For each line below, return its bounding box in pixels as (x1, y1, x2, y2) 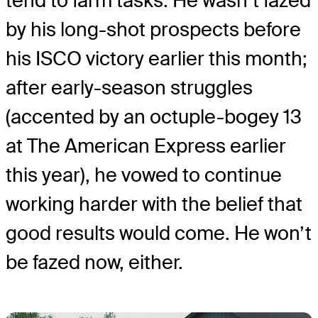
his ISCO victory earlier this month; (6, 46, 307, 72)
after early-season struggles (6, 75, 253, 101)
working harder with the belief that (6, 192, 302, 217)
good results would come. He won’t (6, 221, 312, 246)
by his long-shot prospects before (6, 17, 301, 43)
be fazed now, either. (6, 250, 183, 275)
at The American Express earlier (6, 133, 286, 159)
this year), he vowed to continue (6, 163, 282, 188)
